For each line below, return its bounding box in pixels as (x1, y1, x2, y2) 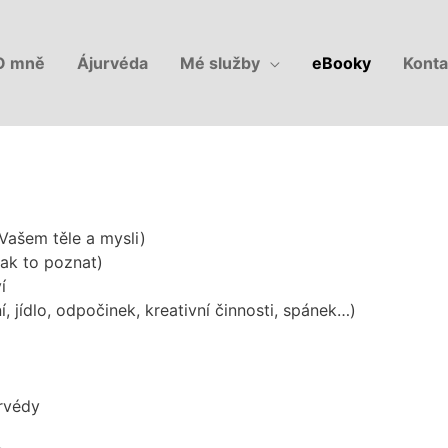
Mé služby (180, 53, 260, 73)
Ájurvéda (77, 53, 148, 73)
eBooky (312, 53, 371, 73)
